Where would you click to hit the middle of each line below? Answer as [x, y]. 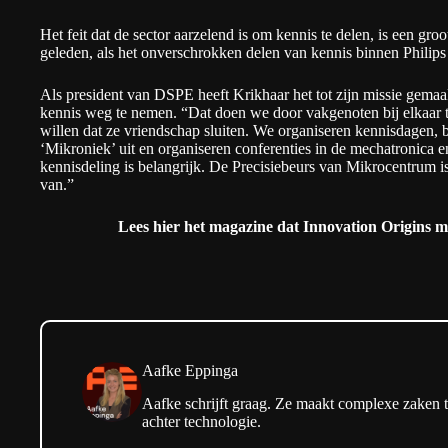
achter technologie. [201, 422]
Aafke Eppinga [190, 371]
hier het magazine [212, 227]
